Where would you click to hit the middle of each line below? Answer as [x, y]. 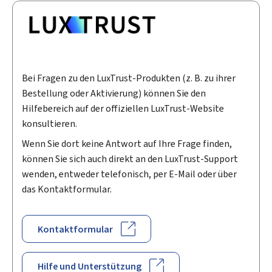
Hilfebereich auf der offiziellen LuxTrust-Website [123, 109]
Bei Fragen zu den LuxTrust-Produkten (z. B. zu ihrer [129, 78]
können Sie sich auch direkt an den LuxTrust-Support [130, 158]
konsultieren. [49, 124]
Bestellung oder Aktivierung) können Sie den [114, 93]
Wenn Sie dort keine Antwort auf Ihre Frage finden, [127, 143]
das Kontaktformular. [67, 189]
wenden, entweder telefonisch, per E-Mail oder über [129, 174]
